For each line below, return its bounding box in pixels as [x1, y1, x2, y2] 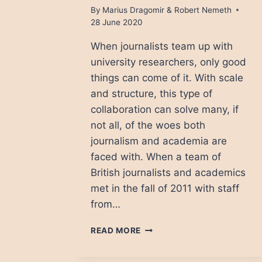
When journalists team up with [90, 40, 233, 52]
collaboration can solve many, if [90, 103, 239, 115]
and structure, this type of [90, 87, 212, 99]
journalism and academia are [90, 135, 227, 147]
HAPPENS [140, 235, 181, 244]
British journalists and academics [90, 166, 246, 178]
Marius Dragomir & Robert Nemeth [102, 5, 232, 15]
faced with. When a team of [90, 150, 221, 163]
